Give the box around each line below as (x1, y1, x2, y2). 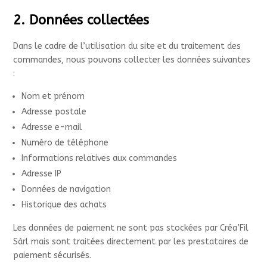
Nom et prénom (21, 91, 85, 101)
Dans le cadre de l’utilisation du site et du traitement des (13, 41, 241, 51)
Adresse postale (21, 107, 87, 117)
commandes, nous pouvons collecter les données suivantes (13, 55, 251, 65)
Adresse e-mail (21, 122, 83, 132)
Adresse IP (21, 169, 62, 179)
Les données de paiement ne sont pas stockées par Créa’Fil (13, 223, 249, 233)
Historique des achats (21, 200, 107, 210)
